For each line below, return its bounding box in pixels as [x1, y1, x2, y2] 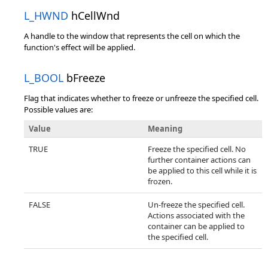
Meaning [148, 123, 182, 134]
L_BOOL [24, 71, 63, 85]
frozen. [148, 176, 172, 187]
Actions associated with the [148, 210, 245, 221]
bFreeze [63, 71, 105, 85]
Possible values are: [24, 104, 93, 115]
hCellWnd [68, 8, 120, 23]
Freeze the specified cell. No [148, 144, 246, 154]
